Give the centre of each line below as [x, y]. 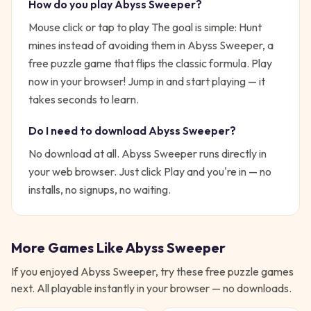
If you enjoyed [46, 271]
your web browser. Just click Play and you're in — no [150, 171]
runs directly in [232, 153]
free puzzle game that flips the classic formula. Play [150, 63]
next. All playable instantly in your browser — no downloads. [151, 288]
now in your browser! [77, 81]
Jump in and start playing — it [195, 81]
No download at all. [75, 153]
